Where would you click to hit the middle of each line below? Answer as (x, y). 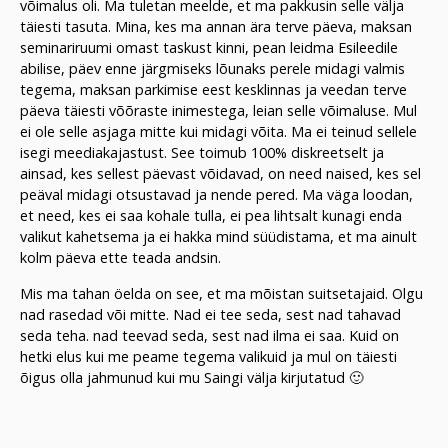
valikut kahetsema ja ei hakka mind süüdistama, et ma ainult (218, 237)
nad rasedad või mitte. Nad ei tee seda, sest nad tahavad (210, 314)
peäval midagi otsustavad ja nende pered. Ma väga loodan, (216, 195)
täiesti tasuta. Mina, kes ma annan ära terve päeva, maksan (216, 27)
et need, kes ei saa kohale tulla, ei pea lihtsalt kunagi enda (211, 216)
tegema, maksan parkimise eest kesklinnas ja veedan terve (213, 90)
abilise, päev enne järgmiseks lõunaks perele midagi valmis (212, 69)
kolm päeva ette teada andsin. (120, 258)
